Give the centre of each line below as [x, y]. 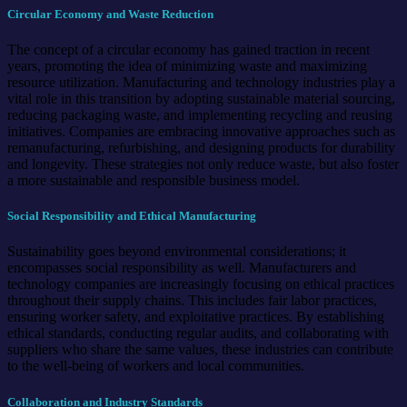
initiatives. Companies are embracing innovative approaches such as [201, 132]
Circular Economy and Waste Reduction [110, 14]
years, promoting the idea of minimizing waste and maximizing [187, 66]
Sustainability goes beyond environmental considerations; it [177, 252]
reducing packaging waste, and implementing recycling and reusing [200, 115]
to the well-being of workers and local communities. [156, 366]
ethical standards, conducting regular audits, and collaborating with [198, 333]
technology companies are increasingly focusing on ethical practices [201, 284]
